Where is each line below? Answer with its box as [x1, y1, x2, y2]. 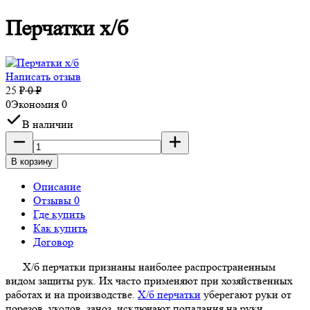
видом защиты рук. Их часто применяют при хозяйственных [6, 274, 293, 288]
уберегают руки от [201, 288, 291, 302]
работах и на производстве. [6, 288, 138, 302]
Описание [33, 180, 81, 194]
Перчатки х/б [6, 16, 128, 42]
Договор [33, 235, 73, 249]
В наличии [22, 118, 73, 131]
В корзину [11, 156, 53, 167]
